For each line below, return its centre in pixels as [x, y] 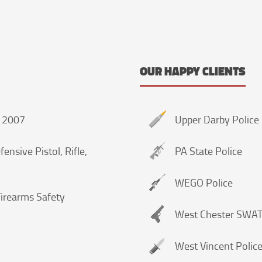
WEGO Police [204, 182]
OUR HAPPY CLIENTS [193, 71]
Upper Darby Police [217, 119]
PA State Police [208, 151]
